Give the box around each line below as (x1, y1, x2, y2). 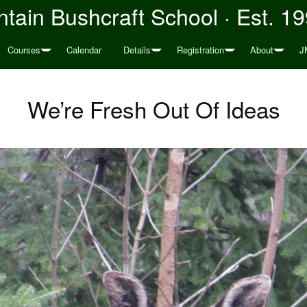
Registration (177, 43, 224, 56)
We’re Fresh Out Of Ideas (27, 93, 280, 125)
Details (123, 43, 151, 56)
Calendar (66, 43, 101, 56)
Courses (8, 43, 40, 56)
